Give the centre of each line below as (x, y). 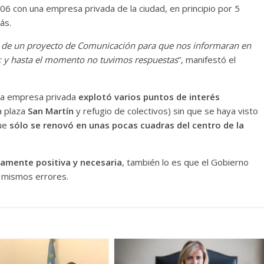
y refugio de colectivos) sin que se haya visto (166, 111)
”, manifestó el (207, 60)
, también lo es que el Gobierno (185, 162)
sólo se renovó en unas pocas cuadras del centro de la (127, 125)
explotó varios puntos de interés (149, 97)
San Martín (51, 111)
